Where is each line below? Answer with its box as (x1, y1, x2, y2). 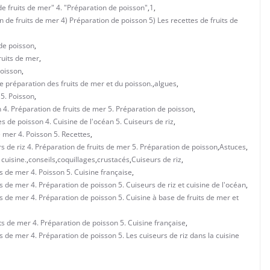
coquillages (57, 154, 95, 165)
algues (154, 78, 177, 89)
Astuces (219, 141, 246, 152)
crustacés (97, 154, 130, 165)
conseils (28, 154, 55, 165)
